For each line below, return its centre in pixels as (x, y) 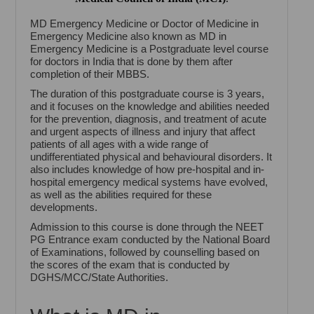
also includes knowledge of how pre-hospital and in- (148, 170)
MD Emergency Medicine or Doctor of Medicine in (145, 24)
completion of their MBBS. (90, 74)
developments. (64, 207)
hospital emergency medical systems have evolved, (149, 182)
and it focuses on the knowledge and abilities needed (150, 107)
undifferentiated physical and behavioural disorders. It (151, 157)
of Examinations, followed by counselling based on (145, 252)
